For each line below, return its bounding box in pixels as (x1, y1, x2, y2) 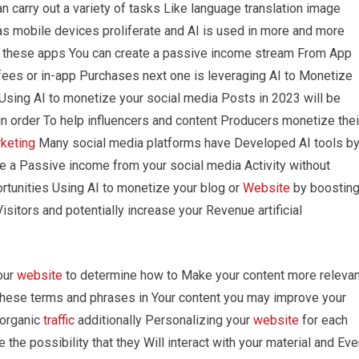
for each (299, 313, 348, 328)
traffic (43, 313, 75, 328)
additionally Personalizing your (75, 313, 253, 328)
